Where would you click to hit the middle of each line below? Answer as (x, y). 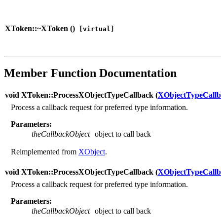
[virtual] (95, 29)
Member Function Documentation (90, 73)
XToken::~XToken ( (39, 28)
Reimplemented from (45, 151)
